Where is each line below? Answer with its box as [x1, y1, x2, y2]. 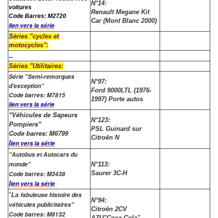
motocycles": [9, 41, 48, 49]
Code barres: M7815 [9, 91, 65, 100]
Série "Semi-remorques [9, 73, 74, 81]
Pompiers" [9, 119, 41, 129]
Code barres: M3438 [9, 170, 67, 179]
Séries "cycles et [9, 33, 59, 40]
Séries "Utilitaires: [9, 62, 63, 70]
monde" [9, 160, 31, 169]
